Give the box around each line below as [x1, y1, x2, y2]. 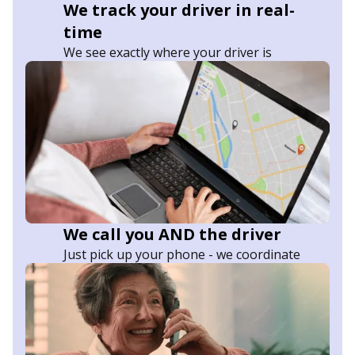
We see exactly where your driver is [63, 43, 272, 61]
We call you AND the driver [63, 223, 281, 245]
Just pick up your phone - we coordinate [63, 245, 300, 263]
